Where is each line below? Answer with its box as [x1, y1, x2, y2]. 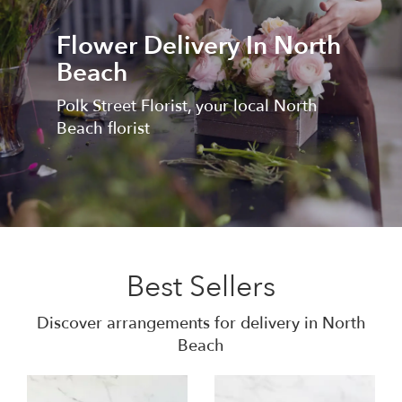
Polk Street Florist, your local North [56, 94, 318, 118]
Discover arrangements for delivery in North [36, 312, 366, 336]
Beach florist [56, 117, 150, 140]
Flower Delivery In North [56, 28, 341, 63]
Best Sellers [127, 267, 275, 308]
